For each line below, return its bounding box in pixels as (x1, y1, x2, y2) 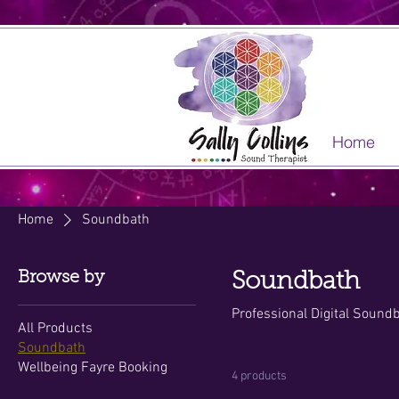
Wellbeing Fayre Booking (18, 358, 167, 377)
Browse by (18, 268, 104, 287)
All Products (18, 319, 93, 338)
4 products (232, 368, 287, 384)
